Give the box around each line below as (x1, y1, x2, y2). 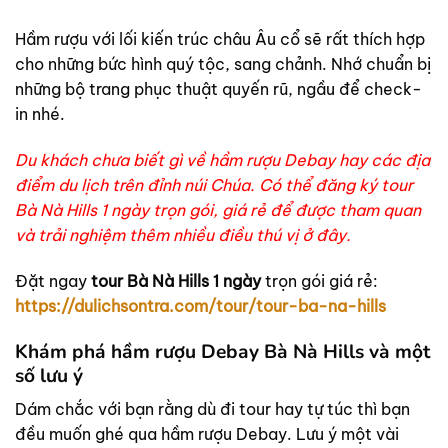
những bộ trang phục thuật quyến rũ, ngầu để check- (15, 79, 422, 100)
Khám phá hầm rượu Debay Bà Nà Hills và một (15, 338, 430, 365)
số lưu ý (15, 362, 83, 389)
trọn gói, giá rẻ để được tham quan (149, 200, 421, 221)
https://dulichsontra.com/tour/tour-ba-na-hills (15, 295, 386, 316)
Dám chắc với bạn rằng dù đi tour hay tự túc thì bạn (15, 399, 410, 420)
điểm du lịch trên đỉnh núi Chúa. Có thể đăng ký (15, 175, 381, 196)
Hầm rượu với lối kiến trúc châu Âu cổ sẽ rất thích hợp (15, 29, 425, 50)
